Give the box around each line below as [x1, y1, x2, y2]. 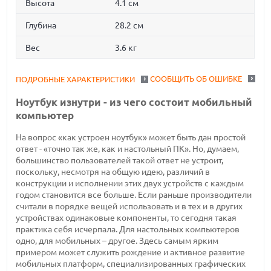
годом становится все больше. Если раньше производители [16, 190, 252, 200]
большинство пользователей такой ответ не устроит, [16, 155, 224, 166]
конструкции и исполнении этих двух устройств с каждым [16, 178, 244, 189]
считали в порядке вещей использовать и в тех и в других [16, 201, 243, 212]
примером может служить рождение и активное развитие [16, 247, 246, 258]
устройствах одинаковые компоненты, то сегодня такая [16, 213, 237, 223]
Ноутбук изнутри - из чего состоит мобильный [16, 96, 253, 108]
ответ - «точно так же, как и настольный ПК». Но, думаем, [16, 144, 240, 154]
